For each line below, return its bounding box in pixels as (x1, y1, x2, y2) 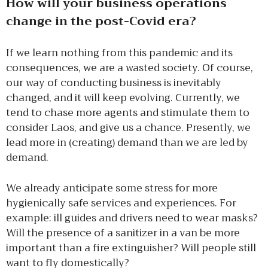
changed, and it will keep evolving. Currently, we (6, 89, 240, 106)
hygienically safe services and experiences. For (6, 194, 236, 212)
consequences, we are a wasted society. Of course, (6, 59, 253, 77)
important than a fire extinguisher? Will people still (6, 239, 256, 257)
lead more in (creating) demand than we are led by (6, 134, 248, 151)
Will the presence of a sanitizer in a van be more (6, 224, 240, 242)
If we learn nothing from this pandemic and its (6, 44, 233, 62)
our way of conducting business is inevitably (6, 74, 221, 92)
